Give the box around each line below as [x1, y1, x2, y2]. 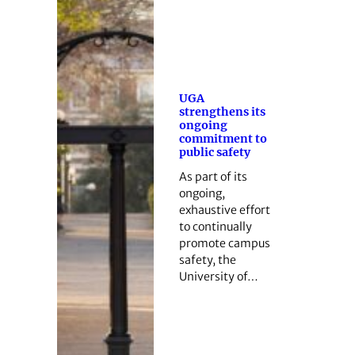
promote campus [178, 235, 270, 250]
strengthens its [178, 105, 265, 120]
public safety [178, 145, 250, 160]
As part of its [178, 169, 247, 184]
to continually [178, 219, 252, 234]
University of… [178, 269, 258, 284]
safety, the [178, 252, 236, 267]
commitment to [178, 132, 267, 147]
